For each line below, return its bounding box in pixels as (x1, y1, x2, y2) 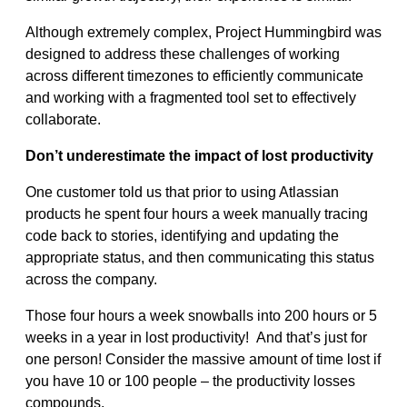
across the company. (25, 271, 157, 287)
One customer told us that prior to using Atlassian (25, 184, 339, 200)
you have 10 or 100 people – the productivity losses (25, 372, 355, 389)
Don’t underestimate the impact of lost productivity (25, 147, 373, 164)
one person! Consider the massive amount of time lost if (25, 351, 381, 367)
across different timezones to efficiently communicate (25, 67, 363, 84)
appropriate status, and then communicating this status (25, 249, 374, 265)
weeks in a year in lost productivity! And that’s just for (25, 329, 367, 345)
